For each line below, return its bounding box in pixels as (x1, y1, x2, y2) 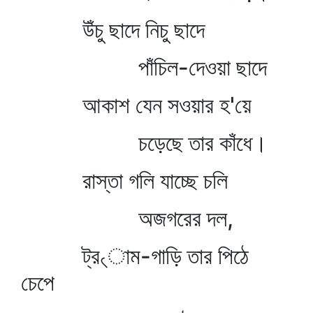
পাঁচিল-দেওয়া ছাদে (21, 54, 267, 81)
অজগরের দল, (21, 205, 233, 232)
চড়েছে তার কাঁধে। (21, 129, 268, 156)
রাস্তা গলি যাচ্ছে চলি (21, 167, 228, 194)
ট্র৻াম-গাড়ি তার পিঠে (21, 242, 249, 270)
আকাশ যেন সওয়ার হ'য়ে (21, 92, 252, 119)
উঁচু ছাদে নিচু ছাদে (21, 16, 205, 43)
